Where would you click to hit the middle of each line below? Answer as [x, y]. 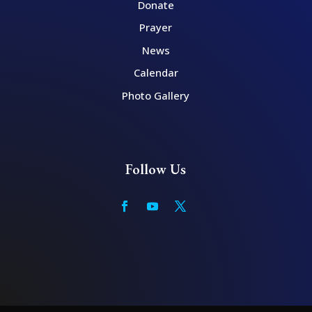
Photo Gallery [156, 95]
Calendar [156, 73]
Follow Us [156, 169]
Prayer [156, 28]
